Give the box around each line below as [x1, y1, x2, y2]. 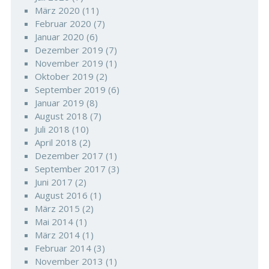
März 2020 [34, 4, 80, 16]
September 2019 [34, 83, 106, 95]
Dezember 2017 [34, 150, 103, 162]
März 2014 [34, 229, 80, 241]
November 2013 [34, 255, 103, 267]
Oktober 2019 [34, 70, 94, 82]
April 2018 [34, 136, 77, 148]
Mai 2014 [34, 216, 73, 228]
